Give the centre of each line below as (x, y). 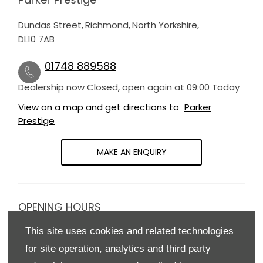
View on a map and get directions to (100, 107)
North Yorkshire (165, 25)
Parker (198, 107)
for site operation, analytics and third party (118, 249)
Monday (36, 234)
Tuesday (37, 254)
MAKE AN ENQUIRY (131, 152)
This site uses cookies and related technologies (130, 231)
